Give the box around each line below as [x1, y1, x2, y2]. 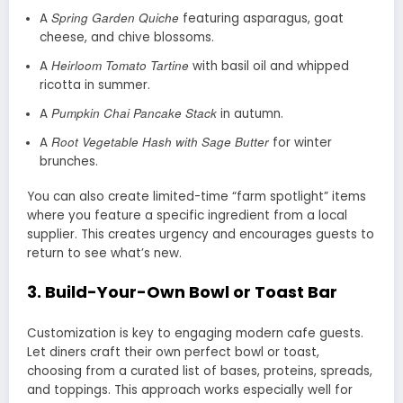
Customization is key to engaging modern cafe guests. [27, 325, 363, 343]
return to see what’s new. [27, 244, 182, 262]
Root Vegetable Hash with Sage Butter [50, 132, 269, 150]
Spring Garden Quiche [50, 8, 179, 26]
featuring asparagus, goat [178, 9, 344, 27]
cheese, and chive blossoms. [39, 28, 214, 46]
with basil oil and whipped [188, 57, 349, 75]
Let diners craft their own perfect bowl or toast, [27, 344, 319, 362]
